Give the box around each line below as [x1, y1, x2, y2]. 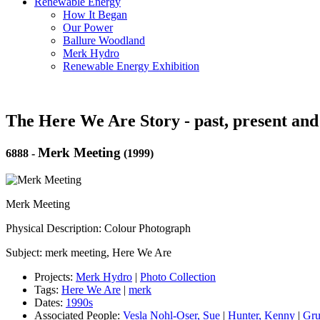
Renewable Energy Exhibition [63, 59, 199, 72]
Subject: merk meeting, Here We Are [6, 246, 171, 259]
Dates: [34, 296, 66, 309]
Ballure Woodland [63, 34, 145, 46]
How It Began [63, 8, 127, 21]
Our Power [63, 21, 113, 34]
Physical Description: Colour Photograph [6, 222, 191, 235]
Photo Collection [140, 271, 216, 284]
